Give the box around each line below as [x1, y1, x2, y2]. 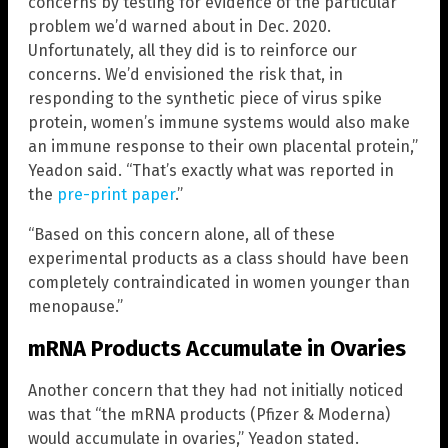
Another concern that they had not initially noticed [28, 381, 404, 401]
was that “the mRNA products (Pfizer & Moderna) [28, 405, 390, 425]
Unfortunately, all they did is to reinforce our [28, 40, 357, 60]
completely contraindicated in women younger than [28, 272, 410, 292]
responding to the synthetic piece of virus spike [28, 88, 382, 108]
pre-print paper [57, 184, 175, 204]
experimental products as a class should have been [28, 248, 409, 268]
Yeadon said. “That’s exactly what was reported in [28, 160, 394, 180]
